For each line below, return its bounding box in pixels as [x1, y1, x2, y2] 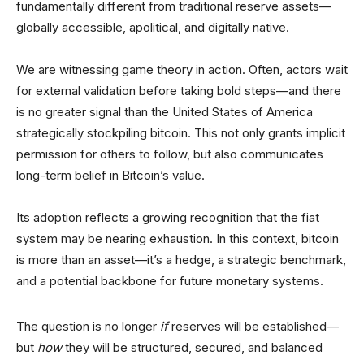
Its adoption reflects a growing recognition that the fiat [16, 210, 319, 225]
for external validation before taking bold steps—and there [16, 83, 341, 98]
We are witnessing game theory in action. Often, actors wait [16, 62, 348, 77]
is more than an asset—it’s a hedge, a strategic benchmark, [16, 252, 346, 267]
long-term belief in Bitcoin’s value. [16, 167, 205, 183]
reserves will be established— [168, 318, 339, 334]
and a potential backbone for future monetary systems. [16, 273, 323, 288]
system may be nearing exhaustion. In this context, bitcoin [16, 231, 339, 246]
